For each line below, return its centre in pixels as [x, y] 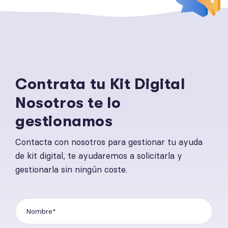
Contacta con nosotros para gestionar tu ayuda [109, 142]
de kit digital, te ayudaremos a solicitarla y [99, 155]
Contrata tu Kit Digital [100, 84]
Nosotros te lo [68, 103]
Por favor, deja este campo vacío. [71, 193]
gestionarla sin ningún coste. [71, 169]
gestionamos [64, 121]
